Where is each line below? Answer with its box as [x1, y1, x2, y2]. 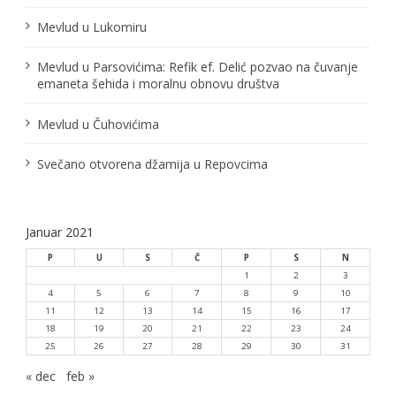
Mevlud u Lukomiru [36, 19, 147, 36]
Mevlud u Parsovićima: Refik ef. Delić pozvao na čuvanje [36, 58, 358, 76]
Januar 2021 [26, 223, 94, 240]
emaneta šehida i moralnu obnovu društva [36, 75, 279, 93]
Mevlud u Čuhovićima [36, 115, 159, 133]
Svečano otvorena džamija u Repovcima [36, 155, 268, 172]
